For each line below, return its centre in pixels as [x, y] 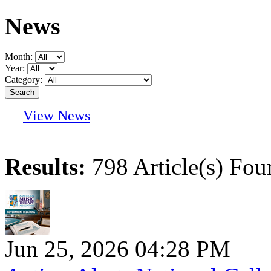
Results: [45, 167]
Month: [20, 57]
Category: [25, 80]
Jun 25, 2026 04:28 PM [118, 249]
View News [57, 116]
